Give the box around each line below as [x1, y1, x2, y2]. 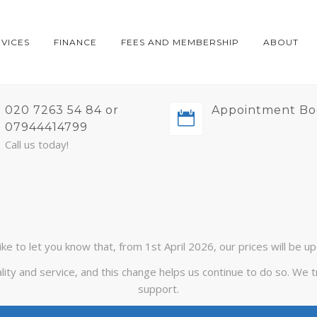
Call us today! [4, 137, 69, 151]
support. [138, 282, 179, 296]
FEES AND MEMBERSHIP [121, 37, 239, 47]
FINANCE [54, 37, 97, 47]
